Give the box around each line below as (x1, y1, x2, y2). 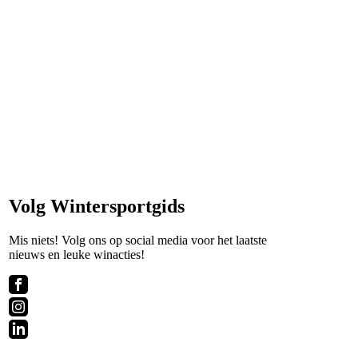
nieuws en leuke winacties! (9, 247, 145, 261)
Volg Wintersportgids (9, 195, 185, 217)
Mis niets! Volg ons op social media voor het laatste (9, 233, 267, 247)
